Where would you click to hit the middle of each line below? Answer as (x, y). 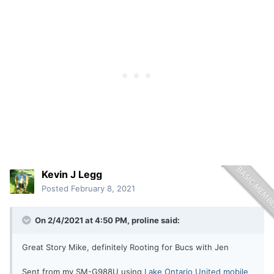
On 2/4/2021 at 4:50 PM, (82, 220)
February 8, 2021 (103, 189)
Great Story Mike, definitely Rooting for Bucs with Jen (125, 247)
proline (145, 220)
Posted (56, 189)
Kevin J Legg (72, 175)
